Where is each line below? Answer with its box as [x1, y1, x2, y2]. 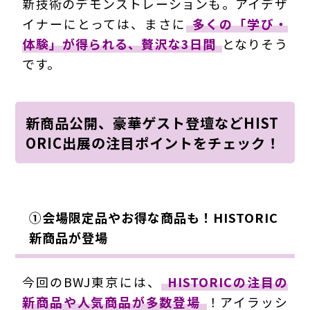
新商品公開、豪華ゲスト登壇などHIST [26, 112, 280, 133]
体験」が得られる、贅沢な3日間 [22, 35, 217, 53]
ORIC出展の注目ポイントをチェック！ [26, 132, 281, 153]
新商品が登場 [29, 228, 109, 246]
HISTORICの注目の [167, 272, 288, 291]
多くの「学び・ [192, 15, 288, 33]
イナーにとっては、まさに [22, 15, 186, 33]
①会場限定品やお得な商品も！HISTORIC [29, 208, 279, 226]
